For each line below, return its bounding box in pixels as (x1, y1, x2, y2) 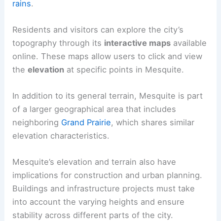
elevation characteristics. (12, 131, 110, 141)
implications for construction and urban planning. (12, 170, 203, 181)
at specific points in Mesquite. (64, 64, 184, 74)
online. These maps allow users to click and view (12, 51, 203, 61)
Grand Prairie (61, 117, 111, 128)
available (171, 37, 207, 48)
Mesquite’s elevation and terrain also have (12, 157, 177, 167)
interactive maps (104, 37, 171, 48)
